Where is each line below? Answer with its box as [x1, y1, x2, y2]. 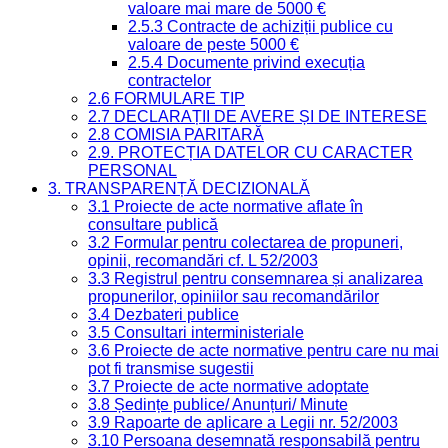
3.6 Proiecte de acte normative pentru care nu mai [88, 342, 439, 360]
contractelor [128, 72, 211, 90]
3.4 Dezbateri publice [88, 306, 239, 324]
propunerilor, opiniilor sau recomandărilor [88, 288, 379, 306]
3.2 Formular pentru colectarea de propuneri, [88, 234, 403, 252]
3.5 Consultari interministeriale [88, 324, 304, 342]
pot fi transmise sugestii [88, 360, 254, 378]
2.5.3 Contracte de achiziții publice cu [128, 18, 393, 36]
